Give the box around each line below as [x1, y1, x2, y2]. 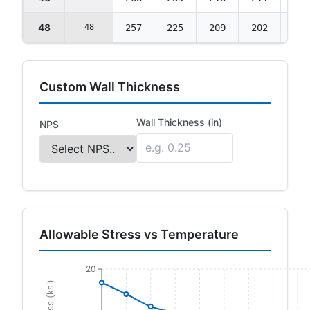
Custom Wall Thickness [39, 79, 180, 94]
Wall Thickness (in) [136, 116, 222, 128]
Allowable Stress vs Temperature [39, 226, 239, 241]
